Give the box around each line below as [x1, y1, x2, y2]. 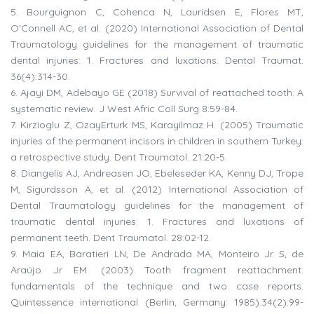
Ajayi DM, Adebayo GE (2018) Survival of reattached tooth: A [20, 86, 304, 100]
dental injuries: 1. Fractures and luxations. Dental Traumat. [11, 54, 303, 67]
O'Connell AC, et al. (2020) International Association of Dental [11, 22, 303, 35]
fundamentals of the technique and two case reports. [11, 280, 303, 293]
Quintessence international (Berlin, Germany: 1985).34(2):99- [11, 296, 303, 309]
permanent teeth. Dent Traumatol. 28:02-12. [11, 231, 211, 245]
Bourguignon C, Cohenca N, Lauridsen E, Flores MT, [27, 6, 303, 19]
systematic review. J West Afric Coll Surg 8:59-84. [11, 102, 238, 116]
